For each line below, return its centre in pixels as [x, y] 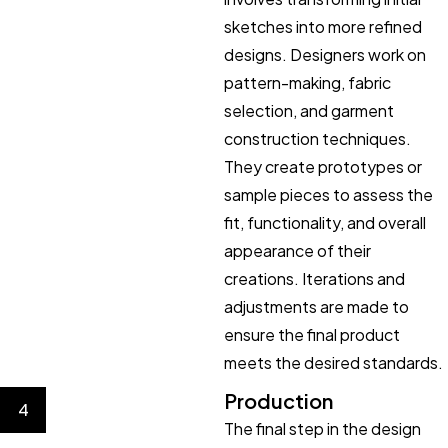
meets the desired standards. [333, 362]
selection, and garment [309, 110]
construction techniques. [317, 138]
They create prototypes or [323, 166]
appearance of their [297, 250]
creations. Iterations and [314, 278]
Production [278, 400]
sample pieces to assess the [328, 194]
